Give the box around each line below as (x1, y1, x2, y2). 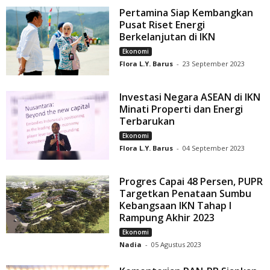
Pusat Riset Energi (119, 17, 206, 31)
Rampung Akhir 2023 (119, 211, 215, 224)
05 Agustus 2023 (151, 240, 202, 249)
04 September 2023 (183, 143, 245, 152)
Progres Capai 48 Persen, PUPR (119, 175, 263, 188)
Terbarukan (119, 114, 175, 128)
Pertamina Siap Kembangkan (119, 5, 254, 19)
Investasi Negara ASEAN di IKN (119, 90, 261, 104)
